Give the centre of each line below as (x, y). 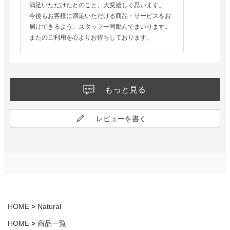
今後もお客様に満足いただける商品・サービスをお (100, 16)
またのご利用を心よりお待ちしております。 (91, 38)
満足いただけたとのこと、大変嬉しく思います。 (97, 5)
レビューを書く (121, 119)
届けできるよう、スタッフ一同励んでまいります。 (100, 27)
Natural (49, 207)
